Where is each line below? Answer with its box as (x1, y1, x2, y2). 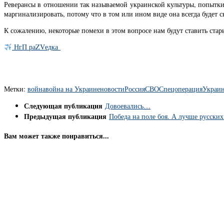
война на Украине (45, 83, 100, 93)
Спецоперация (159, 83, 202, 93)
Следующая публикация (24, 100, 105, 111)
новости (100, 83, 124, 93)
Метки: (4, 83, 25, 93)
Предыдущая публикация (24, 110, 109, 121)
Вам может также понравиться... (4, 130, 109, 141)
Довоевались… (105, 100, 150, 110)
